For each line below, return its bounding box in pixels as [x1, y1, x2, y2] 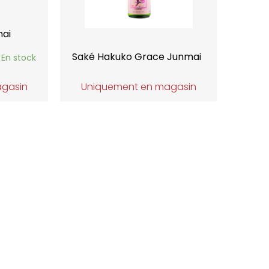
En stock [1, 52, 37, 64]
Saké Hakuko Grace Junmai [72, 50, 202, 64]
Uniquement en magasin [80, 80, 196, 94]
